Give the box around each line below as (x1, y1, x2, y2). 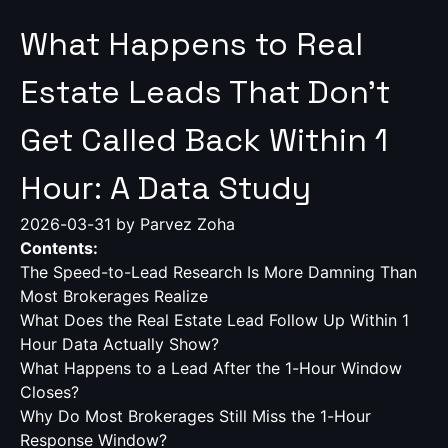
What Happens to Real (20, 24, 363, 64)
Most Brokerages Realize (20, 286, 208, 306)
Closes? (20, 382, 79, 402)
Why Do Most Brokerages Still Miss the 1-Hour (20, 406, 371, 426)
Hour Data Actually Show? (20, 334, 219, 354)
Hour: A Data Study (20, 168, 311, 208)
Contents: (20, 238, 98, 258)
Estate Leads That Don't (20, 72, 390, 112)
